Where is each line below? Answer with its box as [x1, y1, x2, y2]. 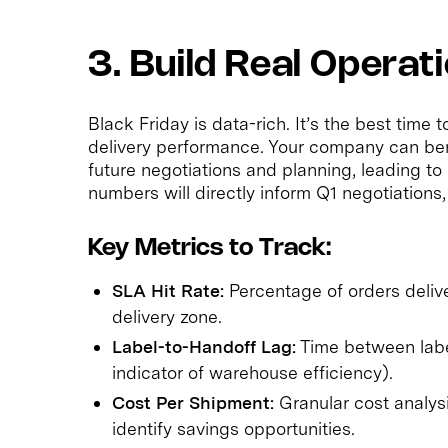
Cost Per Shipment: [112, 391, 274, 413]
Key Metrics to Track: [88, 236, 331, 260]
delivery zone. [112, 305, 222, 327]
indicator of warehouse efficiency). [112, 361, 393, 383]
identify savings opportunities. [112, 417, 355, 439]
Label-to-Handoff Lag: [112, 335, 296, 357]
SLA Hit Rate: [112, 279, 224, 301]
